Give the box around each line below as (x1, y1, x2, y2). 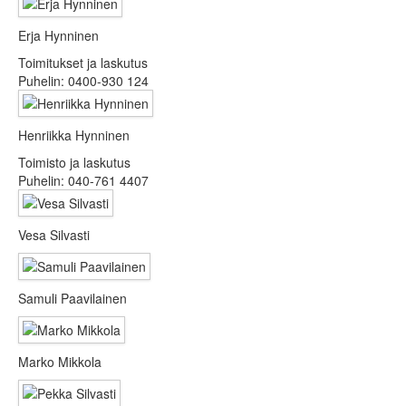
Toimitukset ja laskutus (18, 53, 148, 72)
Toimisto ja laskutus (18, 152, 130, 171)
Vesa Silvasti (18, 225, 90, 244)
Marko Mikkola (18, 352, 101, 371)
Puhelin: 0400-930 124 (18, 71, 149, 90)
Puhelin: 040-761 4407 (18, 170, 149, 189)
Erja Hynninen (18, 25, 99, 44)
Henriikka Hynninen (18, 125, 130, 144)
